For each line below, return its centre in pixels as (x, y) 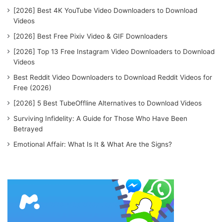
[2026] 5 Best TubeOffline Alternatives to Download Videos (108, 103)
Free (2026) (32, 88)
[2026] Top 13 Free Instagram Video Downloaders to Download (114, 52)
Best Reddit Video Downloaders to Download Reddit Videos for (113, 78)
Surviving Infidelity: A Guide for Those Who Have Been (100, 119)
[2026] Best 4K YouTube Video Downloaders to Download (105, 11)
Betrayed (28, 129)
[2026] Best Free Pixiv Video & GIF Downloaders (90, 36)
